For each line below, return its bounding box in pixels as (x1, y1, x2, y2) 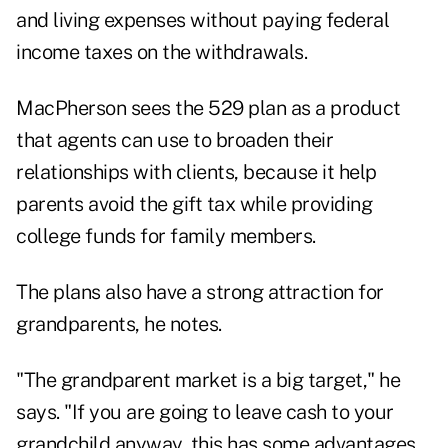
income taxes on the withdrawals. (16, 40, 307, 65)
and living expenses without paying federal (16, 8, 389, 33)
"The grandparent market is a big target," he (16, 368, 400, 393)
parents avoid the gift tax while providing (16, 192, 372, 217)
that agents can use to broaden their (16, 128, 333, 153)
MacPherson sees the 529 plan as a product (16, 96, 401, 121)
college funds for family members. (16, 224, 316, 249)
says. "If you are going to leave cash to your (16, 400, 394, 425)
